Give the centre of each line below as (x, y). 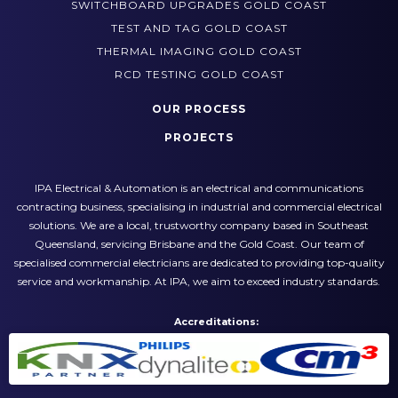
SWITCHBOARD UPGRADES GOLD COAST (199, 32)
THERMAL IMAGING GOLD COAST (199, 78)
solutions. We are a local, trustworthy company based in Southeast (199, 252)
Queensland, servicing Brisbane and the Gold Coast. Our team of (199, 271)
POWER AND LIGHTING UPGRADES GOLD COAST (199, 9)
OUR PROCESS (199, 136)
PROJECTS (199, 164)
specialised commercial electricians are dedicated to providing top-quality (199, 290)
